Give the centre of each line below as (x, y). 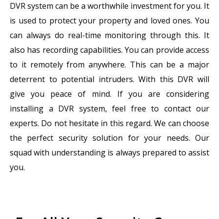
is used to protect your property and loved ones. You (109, 21)
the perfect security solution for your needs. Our (109, 138)
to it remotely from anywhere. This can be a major (109, 65)
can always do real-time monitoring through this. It (109, 35)
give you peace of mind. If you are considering (109, 94)
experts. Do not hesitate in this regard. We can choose (109, 123)
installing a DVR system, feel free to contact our (109, 109)
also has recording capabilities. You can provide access (109, 50)
